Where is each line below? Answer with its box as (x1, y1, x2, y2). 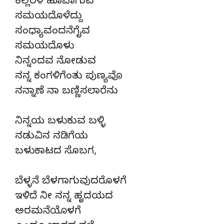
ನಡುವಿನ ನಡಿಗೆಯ (15, 130, 88, 144)
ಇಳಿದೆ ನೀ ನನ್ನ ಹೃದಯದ (15, 190, 113, 204)
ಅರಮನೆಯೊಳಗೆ (15, 205, 81, 219)
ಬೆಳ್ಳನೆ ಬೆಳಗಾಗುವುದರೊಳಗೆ (15, 175, 126, 189)
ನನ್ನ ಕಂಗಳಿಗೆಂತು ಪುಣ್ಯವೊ (15, 70, 122, 84)
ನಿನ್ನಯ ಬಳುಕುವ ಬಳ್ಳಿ (15, 115, 105, 129)
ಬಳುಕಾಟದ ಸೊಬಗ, (15, 145, 96, 159)
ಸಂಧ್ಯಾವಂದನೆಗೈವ (15, 25, 90, 39)
